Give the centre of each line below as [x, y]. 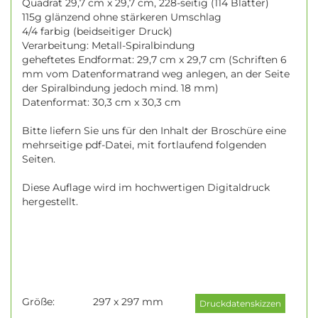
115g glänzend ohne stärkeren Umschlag [122, 17]
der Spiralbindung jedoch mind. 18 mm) [120, 88]
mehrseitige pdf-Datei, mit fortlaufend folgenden [144, 144]
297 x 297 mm [128, 301]
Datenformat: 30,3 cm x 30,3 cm [102, 102]
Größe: [41, 301]
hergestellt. [50, 201]
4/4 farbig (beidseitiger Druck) [97, 31]
